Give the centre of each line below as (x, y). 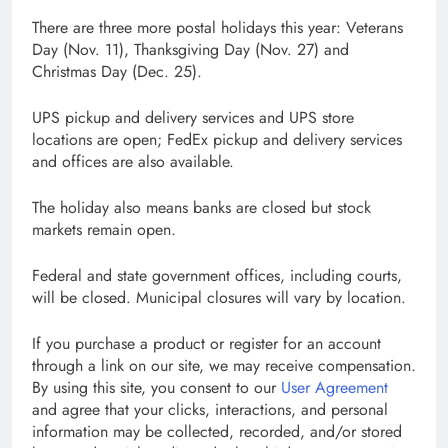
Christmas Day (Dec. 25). (117, 71)
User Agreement (334, 387)
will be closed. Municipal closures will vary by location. (219, 297)
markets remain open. (104, 229)
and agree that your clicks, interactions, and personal (210, 409)
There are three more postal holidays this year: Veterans (217, 27)
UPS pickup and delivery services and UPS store (193, 117)
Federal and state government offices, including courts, (217, 275)
